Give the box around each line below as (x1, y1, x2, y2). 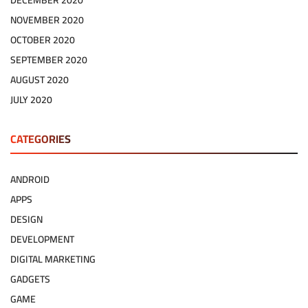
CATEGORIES (10, 129, 71, 150)
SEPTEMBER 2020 (10, 51, 87, 69)
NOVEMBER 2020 (10, 11, 84, 30)
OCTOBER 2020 (10, 31, 75, 49)
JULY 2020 (10, 91, 52, 109)
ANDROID (10, 170, 49, 189)
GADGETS (10, 270, 50, 289)
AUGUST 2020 (10, 71, 69, 89)
